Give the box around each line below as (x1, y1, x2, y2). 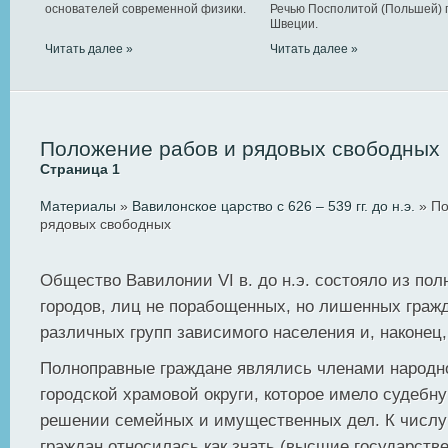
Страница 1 (40, 161, 120, 177)
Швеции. (270, 17, 318, 31)
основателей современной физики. (45, 2, 246, 16)
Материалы (40, 198, 116, 214)
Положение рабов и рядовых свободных (40, 137, 440, 160)
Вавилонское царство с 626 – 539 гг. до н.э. (132, 198, 415, 214)
